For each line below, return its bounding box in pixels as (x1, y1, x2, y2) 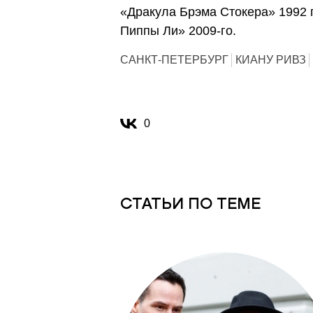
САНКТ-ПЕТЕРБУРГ (120, 54, 228, 66)
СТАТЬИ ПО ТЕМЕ (120, 194, 261, 212)
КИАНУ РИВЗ (235, 54, 306, 66)
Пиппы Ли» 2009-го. (120, 24, 240, 38)
